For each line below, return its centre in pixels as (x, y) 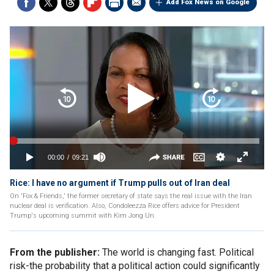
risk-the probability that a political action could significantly (135, 266)
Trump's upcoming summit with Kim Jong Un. (83, 216)
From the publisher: (55, 252)
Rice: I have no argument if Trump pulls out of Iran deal (120, 183)
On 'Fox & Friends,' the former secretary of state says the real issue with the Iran (131, 196)
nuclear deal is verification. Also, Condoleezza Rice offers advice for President (125, 206)
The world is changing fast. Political (177, 252)
